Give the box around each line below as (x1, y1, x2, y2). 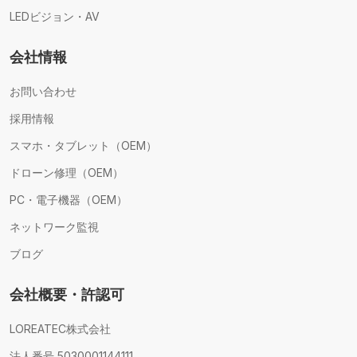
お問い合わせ (10, 84, 76, 98)
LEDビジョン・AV (10, 9, 100, 23)
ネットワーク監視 (10, 219, 99, 233)
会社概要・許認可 (10, 285, 124, 303)
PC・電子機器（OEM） (10, 192, 127, 206)
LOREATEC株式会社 (10, 321, 111, 335)
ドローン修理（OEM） (10, 165, 124, 179)
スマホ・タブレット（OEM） (10, 138, 157, 152)
